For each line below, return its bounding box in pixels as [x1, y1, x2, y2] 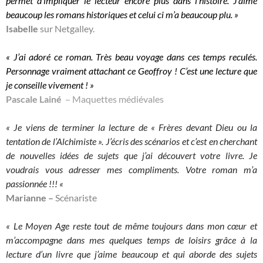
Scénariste [53, 192, 97, 204]
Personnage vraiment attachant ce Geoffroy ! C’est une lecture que [6, 65, 257, 77]
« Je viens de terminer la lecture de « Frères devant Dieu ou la [6, 122, 257, 133]
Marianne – [6, 192, 53, 204]
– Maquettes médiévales [63, 93, 164, 105]
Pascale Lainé [6, 93, 63, 105]
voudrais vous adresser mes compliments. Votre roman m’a [6, 164, 257, 176]
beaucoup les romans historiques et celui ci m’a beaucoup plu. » [6, 9, 238, 21]
